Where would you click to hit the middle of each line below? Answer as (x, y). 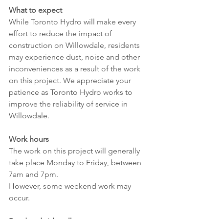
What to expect (35, 10)
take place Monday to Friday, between (76, 163)
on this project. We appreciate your (71, 81)
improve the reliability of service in (69, 104)
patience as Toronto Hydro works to (72, 92)
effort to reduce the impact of (61, 34)
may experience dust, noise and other (75, 57)
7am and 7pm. (33, 175)
